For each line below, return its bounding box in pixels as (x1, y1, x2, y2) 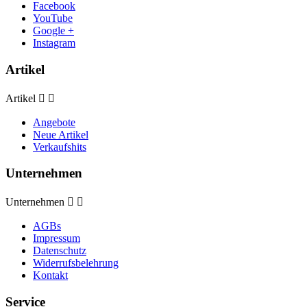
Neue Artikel (33, 128, 88, 140)
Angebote (33, 116, 75, 128)
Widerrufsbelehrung (33, 257, 119, 269)
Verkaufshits (33, 140, 86, 153)
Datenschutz (33, 245, 86, 257)
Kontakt (33, 269, 68, 282)
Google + (33, 25, 74, 37)
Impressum (33, 232, 80, 245)
